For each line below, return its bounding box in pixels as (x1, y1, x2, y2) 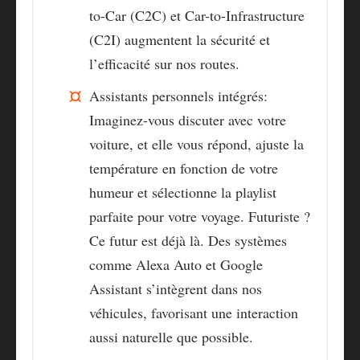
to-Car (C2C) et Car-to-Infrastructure (89, 6, 305, 26)
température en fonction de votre (89, 158, 278, 178)
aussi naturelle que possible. (89, 327, 253, 347)
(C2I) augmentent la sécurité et (89, 30, 270, 50)
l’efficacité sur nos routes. (89, 54, 239, 74)
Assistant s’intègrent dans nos (89, 279, 262, 299)
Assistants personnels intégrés (89, 86, 264, 106)
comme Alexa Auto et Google (89, 255, 263, 275)
